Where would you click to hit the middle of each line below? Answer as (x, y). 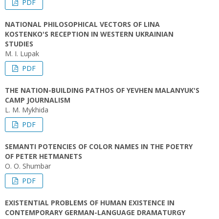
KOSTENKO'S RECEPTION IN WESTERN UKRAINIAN (89, 34)
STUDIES (19, 44)
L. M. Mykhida (27, 110)
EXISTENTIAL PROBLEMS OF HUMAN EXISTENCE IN (90, 203)
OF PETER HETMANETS (44, 156)
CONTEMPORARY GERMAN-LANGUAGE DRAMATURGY (95, 212)
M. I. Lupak (22, 54)
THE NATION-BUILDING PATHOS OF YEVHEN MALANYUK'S (102, 90)
